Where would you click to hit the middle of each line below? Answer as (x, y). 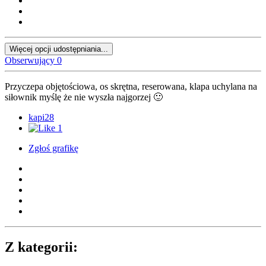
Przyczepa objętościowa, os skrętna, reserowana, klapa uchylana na (131, 87)
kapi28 (41, 118)
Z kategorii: (41, 247)
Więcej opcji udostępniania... (59, 49)
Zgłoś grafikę (53, 148)
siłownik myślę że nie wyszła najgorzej (79, 97)
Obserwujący (30, 61)
